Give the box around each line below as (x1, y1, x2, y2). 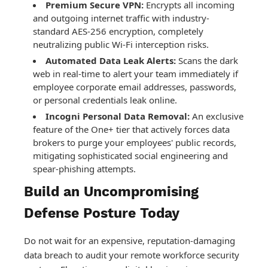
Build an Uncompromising (24, 184, 199, 200)
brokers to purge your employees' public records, (33, 136, 236, 149)
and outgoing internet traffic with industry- (33, 12, 209, 25)
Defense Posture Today (24, 205, 179, 222)
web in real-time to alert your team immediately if (33, 68, 238, 80)
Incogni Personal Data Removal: (45, 110, 190, 123)
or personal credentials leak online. (33, 94, 177, 106)
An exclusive (190, 110, 243, 123)
